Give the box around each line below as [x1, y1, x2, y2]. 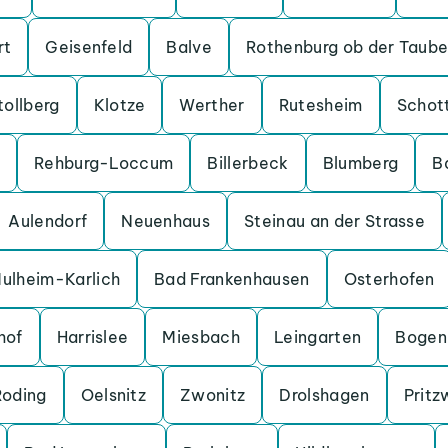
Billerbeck [207, 153, 289, 173]
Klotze [93, 95, 146, 115]
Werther [179, 95, 245, 115]
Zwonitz [180, 385, 246, 405]
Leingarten [274, 327, 362, 347]
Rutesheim [278, 95, 363, 115]
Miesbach [162, 327, 241, 347]
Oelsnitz [80, 385, 147, 405]
